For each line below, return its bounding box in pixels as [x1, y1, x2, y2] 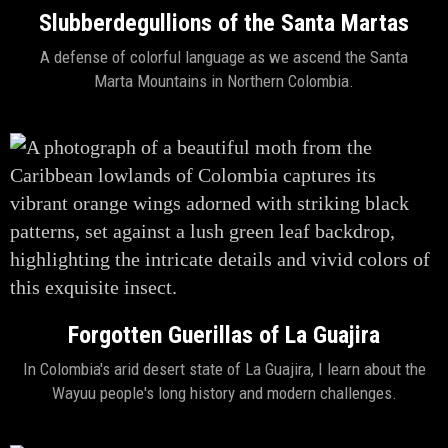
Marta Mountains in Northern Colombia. [94, 71, 354, 91]
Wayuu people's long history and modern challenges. [51, 383, 397, 403]
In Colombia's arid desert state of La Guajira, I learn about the [22, 359, 426, 379]
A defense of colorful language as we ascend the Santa [40, 47, 408, 67]
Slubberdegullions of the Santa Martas [39, 9, 409, 37]
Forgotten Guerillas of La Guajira [68, 321, 380, 349]
